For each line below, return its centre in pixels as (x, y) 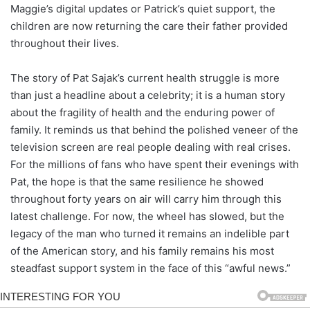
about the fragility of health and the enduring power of (143, 112)
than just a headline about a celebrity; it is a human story (148, 95)
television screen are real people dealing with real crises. (151, 147)
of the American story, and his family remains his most (142, 250)
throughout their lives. (65, 43)
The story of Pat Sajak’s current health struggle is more (145, 77)
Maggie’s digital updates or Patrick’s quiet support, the (143, 8)
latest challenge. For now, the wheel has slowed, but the (147, 216)
